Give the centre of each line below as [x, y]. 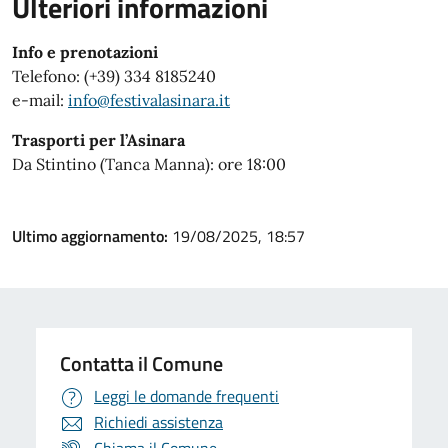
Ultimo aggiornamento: [92, 236]
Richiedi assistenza [158, 422]
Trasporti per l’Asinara [98, 140]
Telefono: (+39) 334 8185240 [114, 76]
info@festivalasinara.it [149, 100]
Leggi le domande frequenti [186, 396]
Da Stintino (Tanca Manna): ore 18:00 [149, 164]
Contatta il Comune [141, 364]
